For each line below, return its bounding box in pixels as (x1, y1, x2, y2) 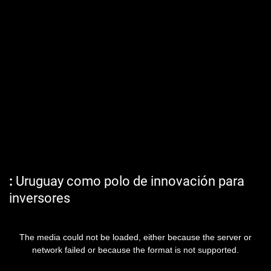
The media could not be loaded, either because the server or (19, 232, 252, 242)
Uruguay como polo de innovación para (13, 174, 244, 189)
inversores (9, 191, 70, 206)
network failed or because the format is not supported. (32, 245, 239, 255)
